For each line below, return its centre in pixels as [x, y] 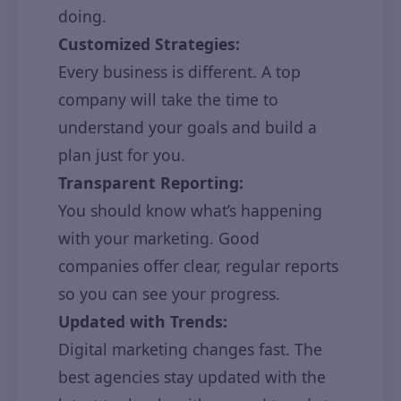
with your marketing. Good [159, 238]
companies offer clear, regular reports [198, 266]
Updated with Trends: [143, 321]
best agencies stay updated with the [192, 377]
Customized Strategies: [149, 44]
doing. [82, 16]
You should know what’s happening [190, 210]
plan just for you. [122, 155]
